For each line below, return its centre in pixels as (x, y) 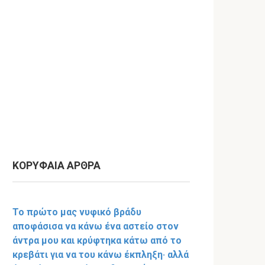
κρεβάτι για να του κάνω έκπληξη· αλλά (101, 255)
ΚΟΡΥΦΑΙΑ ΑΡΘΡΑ (56, 166)
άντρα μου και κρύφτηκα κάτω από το (97, 240)
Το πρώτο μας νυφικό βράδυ (77, 212)
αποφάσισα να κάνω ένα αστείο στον (96, 226)
